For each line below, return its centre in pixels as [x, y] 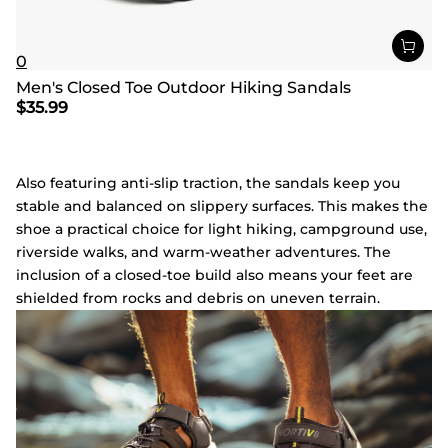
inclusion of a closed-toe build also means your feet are [214, 275]
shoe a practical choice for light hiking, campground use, [221, 229]
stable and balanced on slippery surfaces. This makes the [222, 206]
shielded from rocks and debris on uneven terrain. [198, 298]
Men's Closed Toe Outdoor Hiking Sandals [183, 87]
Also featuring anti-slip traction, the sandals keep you [208, 183]
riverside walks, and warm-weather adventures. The [203, 252]
